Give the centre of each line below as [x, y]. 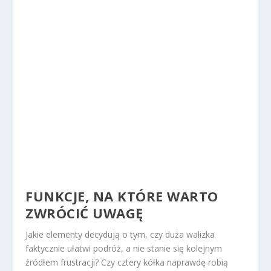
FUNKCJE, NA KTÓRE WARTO [122, 196]
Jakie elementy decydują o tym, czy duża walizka [120, 234]
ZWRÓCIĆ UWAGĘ [84, 213]
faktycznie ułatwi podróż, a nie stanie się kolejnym [124, 248]
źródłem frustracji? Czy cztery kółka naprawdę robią [127, 262]
